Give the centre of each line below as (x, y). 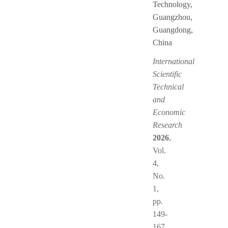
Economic (169, 112)
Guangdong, (173, 30)
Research (167, 125)
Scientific (167, 74)
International (174, 61)
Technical (168, 87)
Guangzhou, (173, 17)
